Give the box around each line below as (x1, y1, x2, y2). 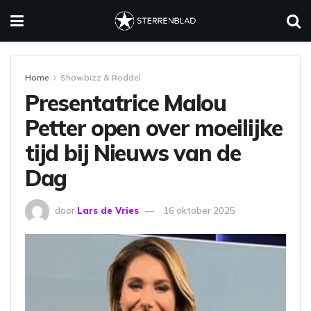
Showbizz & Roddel (60, 72, 141, 83)
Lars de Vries (77, 204, 139, 216)
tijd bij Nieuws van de (25, 139, 241, 167)
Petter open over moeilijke (25, 114, 283, 142)
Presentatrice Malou (25, 89, 226, 117)
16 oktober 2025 (163, 204, 235, 216)
